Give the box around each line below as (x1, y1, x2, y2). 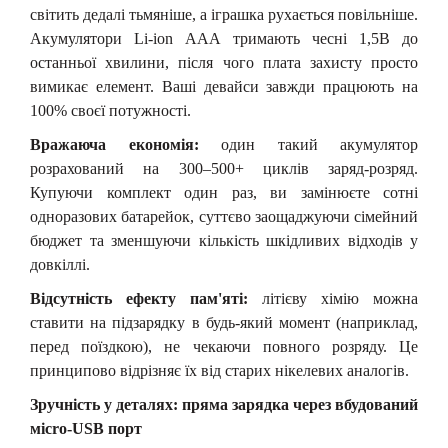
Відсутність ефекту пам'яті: (30, 290, 248, 307)
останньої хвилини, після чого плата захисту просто (30, 54, 418, 71)
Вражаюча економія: (30, 136, 199, 153)
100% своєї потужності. (30, 102, 191, 119)
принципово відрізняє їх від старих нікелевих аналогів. (30, 362, 409, 379)
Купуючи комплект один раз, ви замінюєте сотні (30, 184, 418, 201)
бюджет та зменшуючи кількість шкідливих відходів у (30, 232, 418, 249)
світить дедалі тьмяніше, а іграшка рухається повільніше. (30, 6, 418, 23)
